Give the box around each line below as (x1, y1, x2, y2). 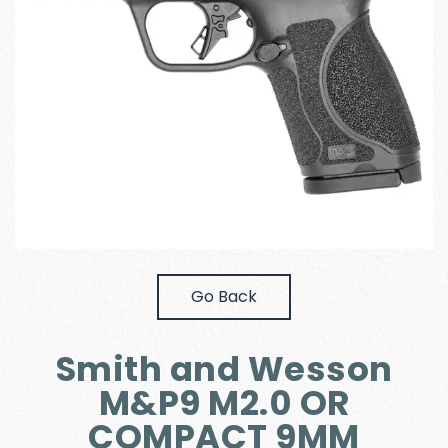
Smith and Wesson (55, 345, 393, 393)
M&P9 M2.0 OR (98, 379, 350, 427)
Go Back (191, 285, 257, 308)
